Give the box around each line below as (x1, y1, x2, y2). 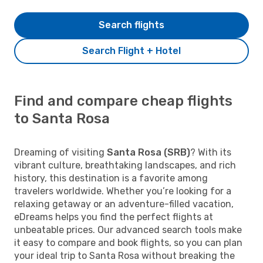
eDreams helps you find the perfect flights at (14, 211, 213, 222)
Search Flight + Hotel (82, 45, 181, 56)
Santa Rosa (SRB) (107, 146, 190, 158)
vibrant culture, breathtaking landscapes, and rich (14, 159, 236, 171)
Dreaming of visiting (14, 146, 107, 158)
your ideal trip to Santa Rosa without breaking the (14, 249, 235, 261)
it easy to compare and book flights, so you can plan (14, 237, 242, 248)
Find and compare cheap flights (14, 92, 232, 109)
